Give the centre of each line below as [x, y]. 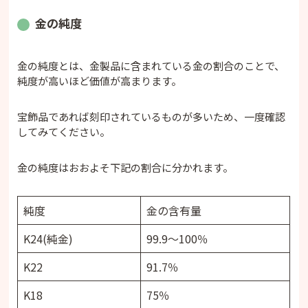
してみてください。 [64, 131]
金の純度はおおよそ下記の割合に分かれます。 [125, 167]
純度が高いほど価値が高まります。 [100, 80]
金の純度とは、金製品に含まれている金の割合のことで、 [151, 65]
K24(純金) [48, 238]
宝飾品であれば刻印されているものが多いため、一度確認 [152, 116]
